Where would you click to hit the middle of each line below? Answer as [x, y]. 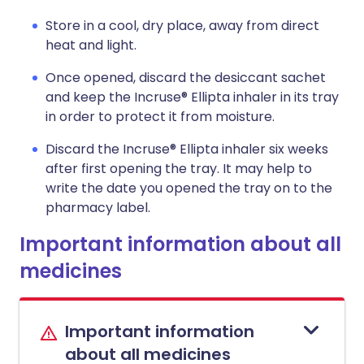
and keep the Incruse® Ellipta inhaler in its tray [192, 97]
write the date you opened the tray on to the [189, 188]
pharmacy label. [98, 208]
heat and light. [91, 45]
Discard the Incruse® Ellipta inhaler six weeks [187, 149]
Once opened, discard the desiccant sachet [186, 78]
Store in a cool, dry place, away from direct [182, 26]
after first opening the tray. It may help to [179, 169]
